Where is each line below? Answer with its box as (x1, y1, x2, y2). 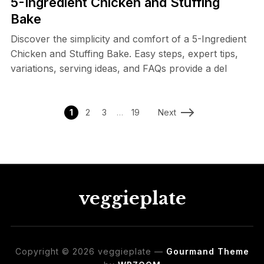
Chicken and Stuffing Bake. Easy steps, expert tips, (10, 47, 238, 60)
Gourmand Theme (166, 246, 249, 256)
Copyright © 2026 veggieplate (15, 246, 151, 256)
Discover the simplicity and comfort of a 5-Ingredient (10, 32, 246, 45)
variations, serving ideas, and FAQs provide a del (10, 62, 227, 74)
